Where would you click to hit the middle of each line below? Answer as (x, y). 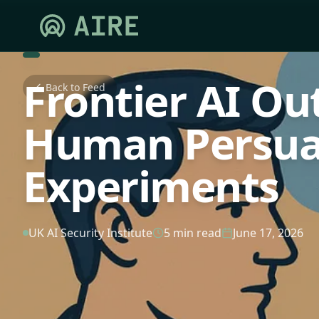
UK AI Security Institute (90, 233)
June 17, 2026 (268, 233)
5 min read (193, 233)
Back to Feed (75, 87)
